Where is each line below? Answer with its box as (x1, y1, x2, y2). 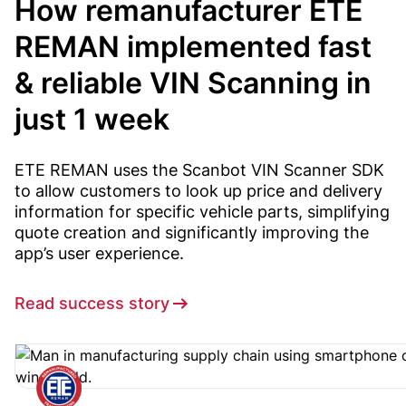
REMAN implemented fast (14, 29, 372, 65)
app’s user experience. (14, 244, 184, 264)
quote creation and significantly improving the (14, 223, 369, 243)
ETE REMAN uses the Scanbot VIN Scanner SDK (14, 160, 384, 180)
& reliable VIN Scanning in (14, 65, 372, 101)
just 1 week (14, 101, 169, 138)
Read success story (14, 294, 169, 314)
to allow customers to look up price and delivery (14, 181, 382, 201)
